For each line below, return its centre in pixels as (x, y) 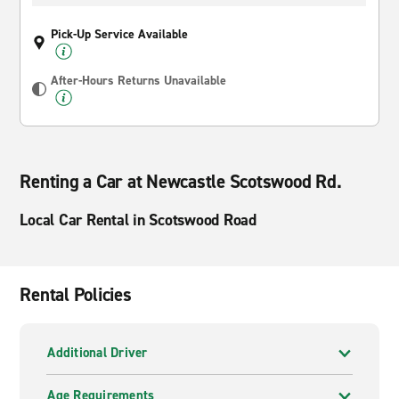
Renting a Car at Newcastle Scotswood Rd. (181, 182)
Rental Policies (76, 295)
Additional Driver (98, 353)
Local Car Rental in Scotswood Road (138, 220)
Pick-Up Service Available (120, 34)
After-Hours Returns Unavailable (139, 81)
